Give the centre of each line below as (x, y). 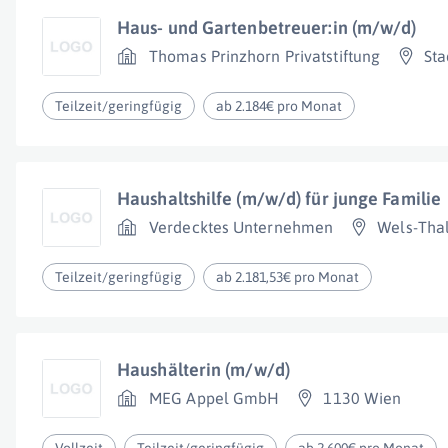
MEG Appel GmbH (214, 398)
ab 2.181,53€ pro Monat (288, 277)
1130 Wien (362, 398)
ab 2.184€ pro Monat (279, 106)
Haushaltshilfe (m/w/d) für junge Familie (279, 198)
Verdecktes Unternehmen (241, 227)
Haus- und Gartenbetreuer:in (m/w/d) (267, 27)
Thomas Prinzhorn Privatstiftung (265, 56)
